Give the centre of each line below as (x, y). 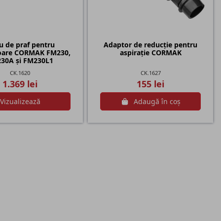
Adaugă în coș (157, 102)
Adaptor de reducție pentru (151, 45)
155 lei (151, 84)
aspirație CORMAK (150, 53)
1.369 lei (20, 84)
